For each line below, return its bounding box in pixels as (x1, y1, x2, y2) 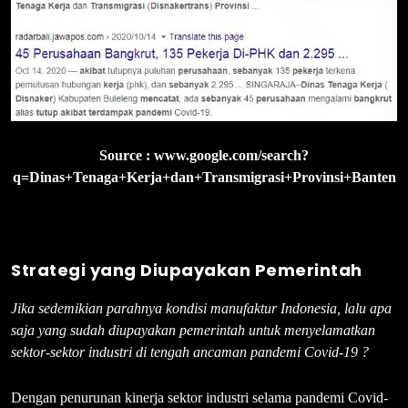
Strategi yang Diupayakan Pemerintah (11, 258, 362, 281)
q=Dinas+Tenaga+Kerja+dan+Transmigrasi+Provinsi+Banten (12, 168, 396, 185)
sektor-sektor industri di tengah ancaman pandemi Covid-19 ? (11, 343, 369, 360)
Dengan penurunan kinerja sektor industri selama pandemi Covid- (11, 389, 388, 405)
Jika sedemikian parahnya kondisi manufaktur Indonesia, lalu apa (11, 300, 392, 316)
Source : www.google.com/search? (99, 147, 309, 163)
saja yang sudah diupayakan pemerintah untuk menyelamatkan (11, 321, 375, 338)
